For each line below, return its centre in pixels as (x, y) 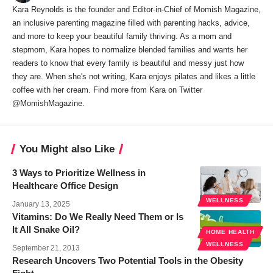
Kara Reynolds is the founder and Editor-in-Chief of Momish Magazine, (136, 9)
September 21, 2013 (46, 248)
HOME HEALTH (230, 232)
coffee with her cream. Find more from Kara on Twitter (107, 90)
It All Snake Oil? (46, 229)
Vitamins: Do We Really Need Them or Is (98, 216)
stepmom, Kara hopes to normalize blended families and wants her (130, 49)
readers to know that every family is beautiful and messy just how (128, 63)
